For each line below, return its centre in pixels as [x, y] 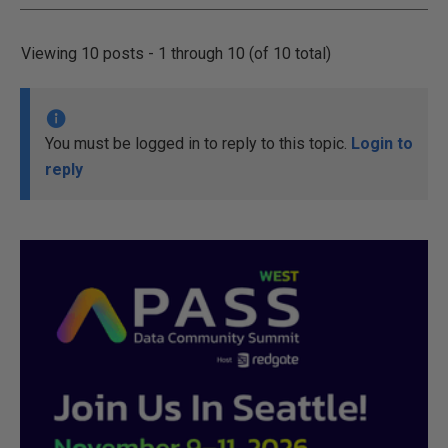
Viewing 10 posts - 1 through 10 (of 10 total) [176, 53]
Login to [382, 143]
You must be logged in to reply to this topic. [198, 143]
